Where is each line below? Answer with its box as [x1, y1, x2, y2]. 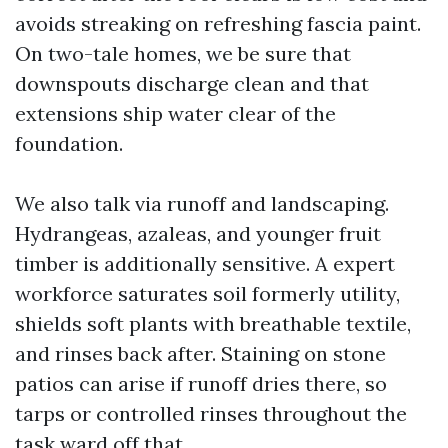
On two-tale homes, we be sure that [15, 41, 351, 66]
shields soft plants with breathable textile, [15, 311, 411, 336]
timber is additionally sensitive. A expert [15, 251, 395, 276]
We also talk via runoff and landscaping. [15, 191, 389, 216]
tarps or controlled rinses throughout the [15, 401, 407, 426]
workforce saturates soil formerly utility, [15, 281, 400, 306]
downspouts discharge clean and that [15, 71, 369, 96]
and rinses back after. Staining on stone [15, 341, 386, 366]
